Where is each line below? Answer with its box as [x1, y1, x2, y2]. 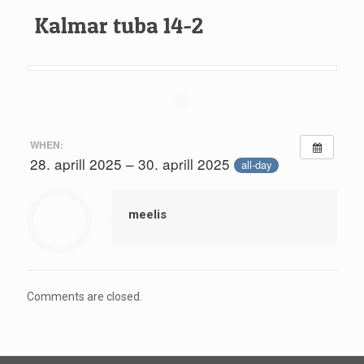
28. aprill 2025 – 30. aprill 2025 [29, 153, 234, 174]
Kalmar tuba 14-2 [35, 12, 203, 39]
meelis [128, 206, 167, 222]
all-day [240, 157, 271, 173]
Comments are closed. [27, 289, 142, 303]
